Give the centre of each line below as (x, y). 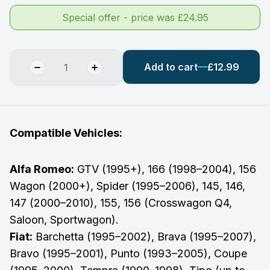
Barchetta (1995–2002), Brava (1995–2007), (144, 236)
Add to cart (171, 67)
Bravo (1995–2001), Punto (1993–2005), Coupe (128, 253)
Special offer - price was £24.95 (135, 17)
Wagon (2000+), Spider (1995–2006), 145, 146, (127, 186)
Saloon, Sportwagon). (64, 219)
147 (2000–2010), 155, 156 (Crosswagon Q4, (121, 202)
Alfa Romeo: (42, 169)
